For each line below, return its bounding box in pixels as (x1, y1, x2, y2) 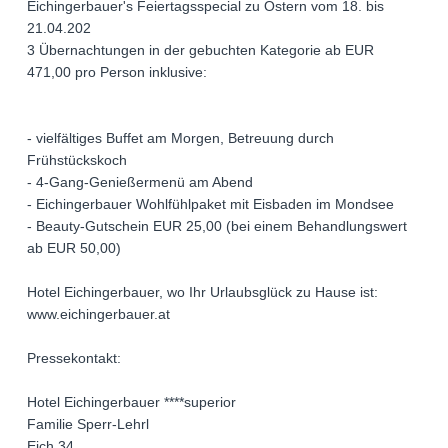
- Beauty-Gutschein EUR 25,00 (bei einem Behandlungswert (27, 218, 407, 235)
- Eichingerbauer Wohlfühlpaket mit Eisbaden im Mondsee (27, 196, 394, 213)
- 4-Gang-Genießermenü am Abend (27, 174, 253, 191)
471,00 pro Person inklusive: (27, 64, 207, 81)
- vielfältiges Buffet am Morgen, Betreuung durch (27, 130, 334, 147)
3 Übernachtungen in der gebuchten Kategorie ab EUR (27, 42, 374, 59)
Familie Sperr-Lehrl (27, 416, 149, 433)
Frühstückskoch (27, 152, 127, 169)
